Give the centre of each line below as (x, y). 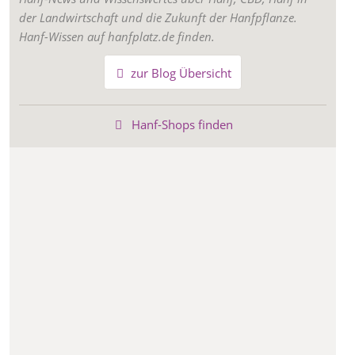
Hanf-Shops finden (180, 125)
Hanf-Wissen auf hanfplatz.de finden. (117, 37)
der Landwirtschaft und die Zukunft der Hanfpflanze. (158, 18)
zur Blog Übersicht (179, 73)
